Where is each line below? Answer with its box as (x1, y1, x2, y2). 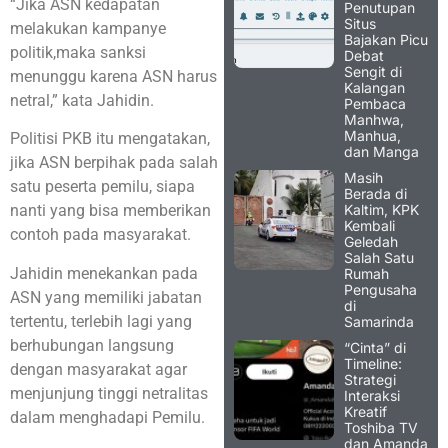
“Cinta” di (344, 338, 406, 356)
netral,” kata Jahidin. (10, 91, 154, 111)
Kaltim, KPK (344, 200, 419, 218)
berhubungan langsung (10, 335, 174, 355)
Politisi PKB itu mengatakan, (10, 129, 210, 149)
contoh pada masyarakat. (10, 225, 191, 245)
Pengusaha (344, 280, 417, 298)
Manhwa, (344, 110, 404, 128)
